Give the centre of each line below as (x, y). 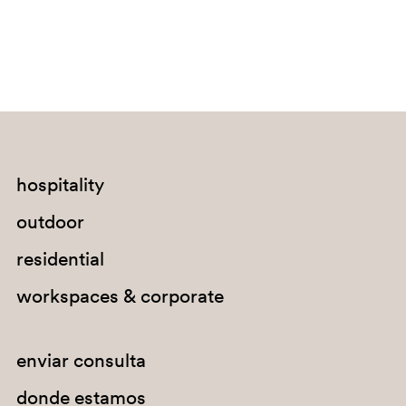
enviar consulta (81, 361)
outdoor (50, 222)
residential (60, 259)
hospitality (60, 185)
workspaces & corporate (120, 296)
